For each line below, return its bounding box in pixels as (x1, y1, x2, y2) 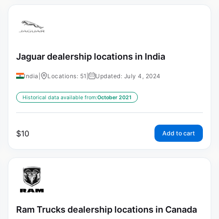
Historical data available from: (22, 94, 97, 101)
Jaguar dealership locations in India (16, 51, 165, 62)
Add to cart (162, 129, 195, 137)
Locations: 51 (47, 72, 87, 80)
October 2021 (97, 94, 131, 101)
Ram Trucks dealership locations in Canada (16, 204, 197, 215)
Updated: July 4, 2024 (95, 72, 161, 80)
